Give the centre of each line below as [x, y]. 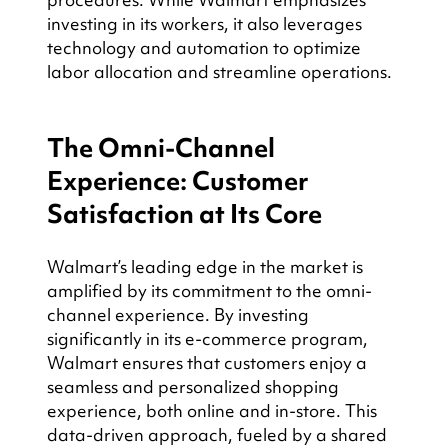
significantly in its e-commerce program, [209, 339]
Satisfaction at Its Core [184, 214]
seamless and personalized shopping [194, 387]
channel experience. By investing [179, 315]
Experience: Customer [179, 181]
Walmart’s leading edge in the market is [206, 267]
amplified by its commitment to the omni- [209, 291]
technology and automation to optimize [205, 48]
